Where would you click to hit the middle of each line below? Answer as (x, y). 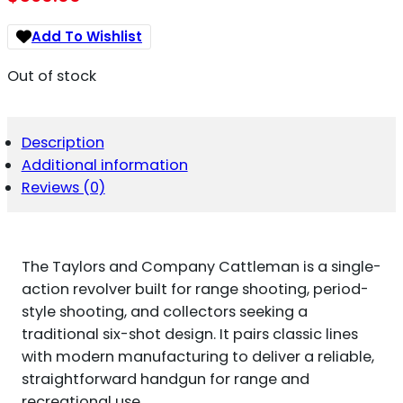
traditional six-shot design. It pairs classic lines (189, 335)
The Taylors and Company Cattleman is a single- (201, 267)
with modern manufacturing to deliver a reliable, (197, 357)
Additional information (104, 165)
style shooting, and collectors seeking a (164, 312)
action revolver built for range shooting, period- (195, 290)
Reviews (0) (63, 187)
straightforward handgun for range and (165, 380)
